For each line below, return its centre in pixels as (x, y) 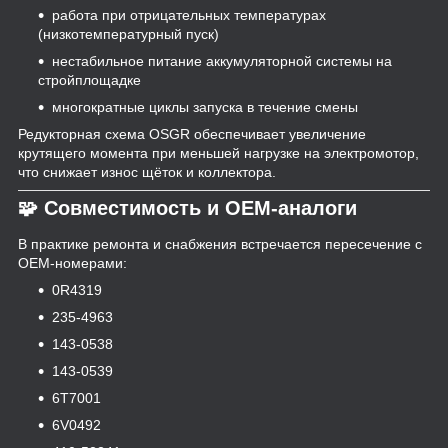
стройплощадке (89, 80)
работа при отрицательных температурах (189, 15)
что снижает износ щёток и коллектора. (147, 172)
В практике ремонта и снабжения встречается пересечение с (220, 244)
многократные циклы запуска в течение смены (205, 107)
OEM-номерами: (72, 263)
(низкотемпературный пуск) (128, 34)
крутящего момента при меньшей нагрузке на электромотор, (218, 153)
